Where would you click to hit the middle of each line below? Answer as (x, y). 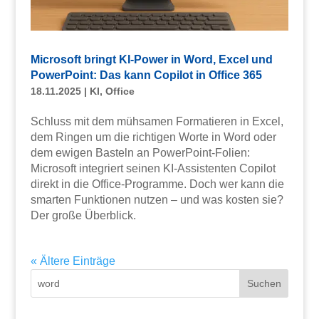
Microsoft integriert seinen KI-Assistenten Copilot (153, 169)
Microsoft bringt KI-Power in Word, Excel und (151, 60)
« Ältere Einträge (73, 261)
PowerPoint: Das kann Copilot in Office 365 (146, 75)
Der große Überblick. (83, 216)
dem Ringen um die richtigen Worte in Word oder (153, 137)
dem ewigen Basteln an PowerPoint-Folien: (140, 153)
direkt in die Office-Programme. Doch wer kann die (157, 184)
